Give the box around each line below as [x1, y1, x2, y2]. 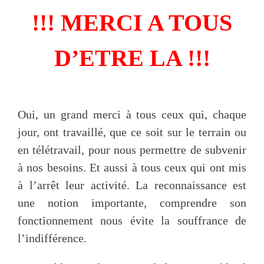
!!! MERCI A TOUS [32, 9, 232, 36]
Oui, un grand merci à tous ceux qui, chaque [18, 107, 246, 121]
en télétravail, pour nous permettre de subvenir [18, 143, 246, 156]
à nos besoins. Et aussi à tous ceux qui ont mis [18, 160, 246, 174]
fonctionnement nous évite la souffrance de [18, 213, 246, 227]
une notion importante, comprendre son [18, 196, 246, 209]
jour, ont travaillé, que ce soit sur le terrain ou [18, 125, 246, 138]
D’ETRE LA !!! [54, 44, 210, 71]
